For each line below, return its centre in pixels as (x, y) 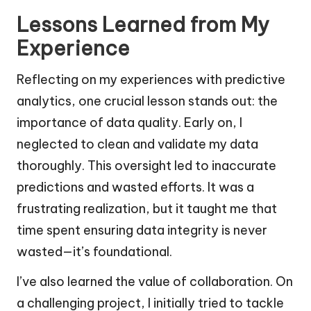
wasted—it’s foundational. (94, 252)
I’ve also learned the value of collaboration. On (155, 282)
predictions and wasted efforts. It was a (135, 187)
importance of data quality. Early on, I (129, 123)
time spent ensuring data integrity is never (142, 230)
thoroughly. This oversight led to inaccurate (146, 166)
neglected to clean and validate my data (137, 144)
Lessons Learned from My (143, 25)
